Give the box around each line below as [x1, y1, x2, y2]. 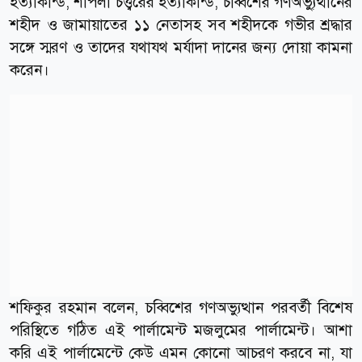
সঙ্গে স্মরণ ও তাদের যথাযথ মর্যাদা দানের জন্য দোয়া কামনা [10, 36, 352, 57]
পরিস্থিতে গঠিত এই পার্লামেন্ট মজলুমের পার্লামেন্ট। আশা [10, 319, 352, 340]
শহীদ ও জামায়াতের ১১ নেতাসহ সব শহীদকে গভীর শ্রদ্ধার [10, 14, 352, 35]
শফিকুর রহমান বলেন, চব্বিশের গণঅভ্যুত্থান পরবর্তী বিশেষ [10, 297, 352, 318]
